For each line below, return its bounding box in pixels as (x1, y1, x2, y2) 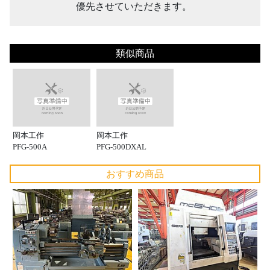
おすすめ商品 (106, 169, 164, 180)
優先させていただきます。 (75, 1, 192, 11)
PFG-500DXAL (96, 142, 146, 152)
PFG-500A (13, 142, 47, 152)
